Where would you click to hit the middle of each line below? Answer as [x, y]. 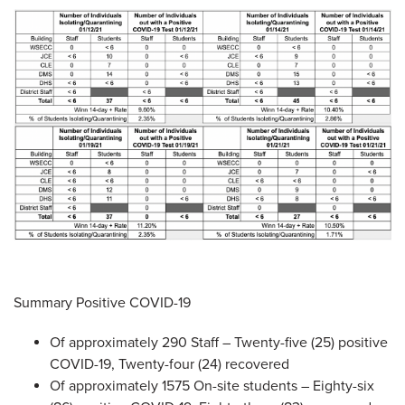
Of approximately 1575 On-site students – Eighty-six [212, 386]
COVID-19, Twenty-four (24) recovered [170, 365]
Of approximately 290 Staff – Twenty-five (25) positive [219, 343]
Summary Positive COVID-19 [104, 303]
